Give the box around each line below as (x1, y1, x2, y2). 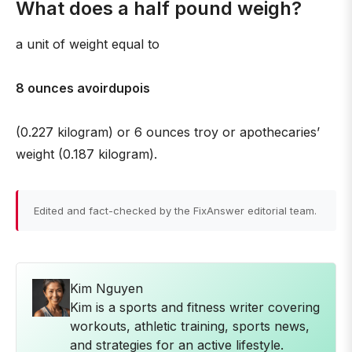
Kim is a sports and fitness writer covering (70, 299, 320, 315)
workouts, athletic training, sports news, (70, 318, 310, 334)
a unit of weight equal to (16, 36, 159, 52)
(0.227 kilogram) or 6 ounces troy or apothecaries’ (16, 124, 320, 140)
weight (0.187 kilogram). (16, 146, 157, 162)
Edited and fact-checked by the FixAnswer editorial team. (34, 204, 317, 217)
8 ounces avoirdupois (16, 80, 150, 96)
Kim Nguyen (70, 280, 143, 296)
